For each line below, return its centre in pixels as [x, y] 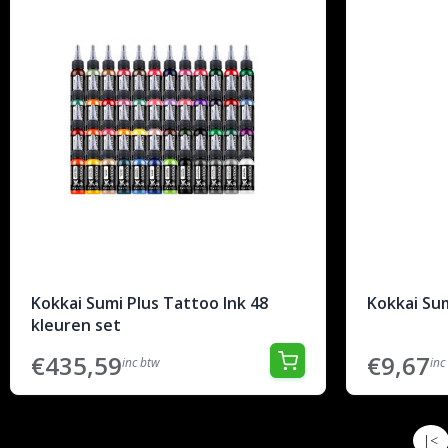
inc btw [141, 362]
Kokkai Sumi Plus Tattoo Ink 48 [149, 303]
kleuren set [76, 325]
